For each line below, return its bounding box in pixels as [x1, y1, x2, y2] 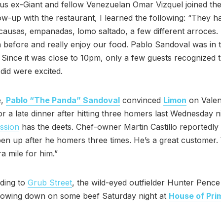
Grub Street [28, 177, 72, 187]
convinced [120, 95, 163, 105]
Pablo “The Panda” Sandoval [6, 95, 120, 105]
